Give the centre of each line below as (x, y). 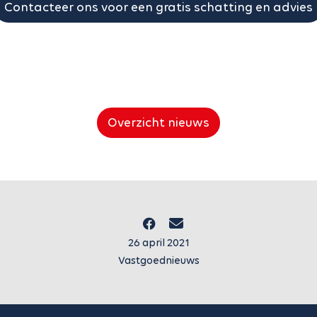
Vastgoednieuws (158, 260)
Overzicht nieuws (158, 122)
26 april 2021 (158, 242)
